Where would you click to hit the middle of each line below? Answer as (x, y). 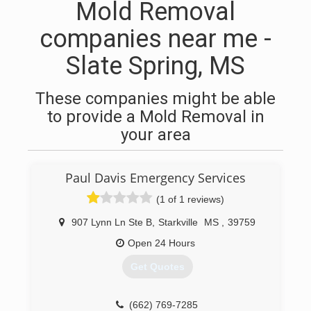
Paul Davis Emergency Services (155, 178)
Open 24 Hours (161, 243)
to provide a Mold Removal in (155, 117)
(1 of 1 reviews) (190, 199)
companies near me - (155, 39)
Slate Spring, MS (155, 66)
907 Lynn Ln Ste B (112, 222)
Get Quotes (157, 267)
